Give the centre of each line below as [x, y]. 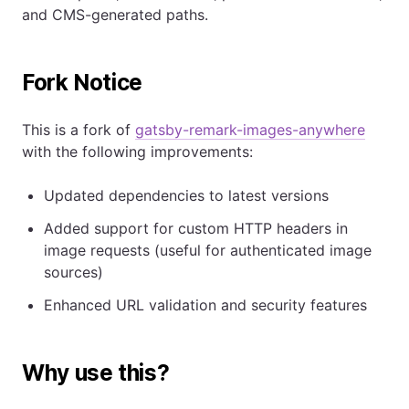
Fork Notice [82, 82]
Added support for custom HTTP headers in [196, 228]
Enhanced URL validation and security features [205, 304]
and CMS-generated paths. [115, 14]
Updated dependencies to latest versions [186, 195]
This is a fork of [79, 129]
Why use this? [96, 372]
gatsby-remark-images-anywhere [250, 129]
